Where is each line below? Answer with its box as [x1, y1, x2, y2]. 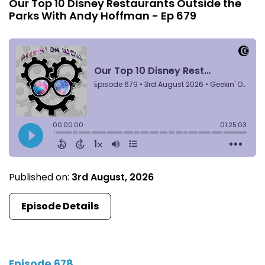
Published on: [9, 170, 72, 184]
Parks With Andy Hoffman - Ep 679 [9, 8, 196, 23]
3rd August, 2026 [72, 170, 154, 184]
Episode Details [21, 199, 99, 213]
